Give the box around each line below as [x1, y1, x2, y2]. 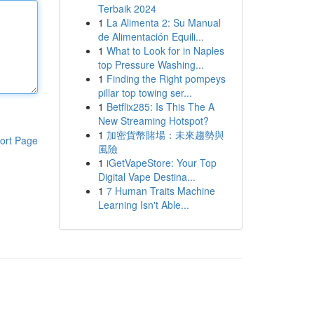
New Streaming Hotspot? [97, 114, 209, 128]
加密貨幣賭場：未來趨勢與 [106, 128, 224, 142]
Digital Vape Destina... [97, 170, 196, 184]
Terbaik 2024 [97, 1, 156, 15]
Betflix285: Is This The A [106, 100, 214, 114]
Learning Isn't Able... [97, 198, 189, 212]
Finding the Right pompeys [106, 71, 226, 86]
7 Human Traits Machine [106, 184, 215, 198]
